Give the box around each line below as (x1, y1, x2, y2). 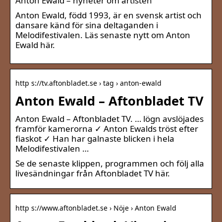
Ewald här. (15, 39, 55, 51)
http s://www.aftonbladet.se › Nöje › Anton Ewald (15, 203, 176, 213)
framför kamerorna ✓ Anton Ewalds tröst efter (15, 123, 198, 135)
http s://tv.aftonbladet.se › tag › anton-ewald (15, 78, 162, 88)
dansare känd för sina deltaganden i (15, 19, 158, 31)
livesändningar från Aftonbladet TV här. (15, 167, 170, 179)
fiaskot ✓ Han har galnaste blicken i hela (15, 133, 174, 145)
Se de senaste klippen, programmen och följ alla (15, 158, 204, 169)
